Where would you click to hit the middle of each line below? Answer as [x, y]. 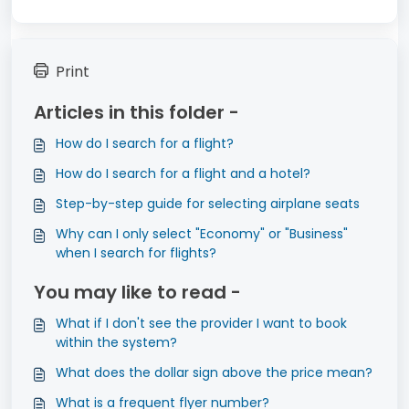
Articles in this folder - [136, 112]
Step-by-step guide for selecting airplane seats [208, 204]
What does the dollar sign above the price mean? [214, 372]
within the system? [116, 342]
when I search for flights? [136, 253]
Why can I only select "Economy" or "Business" [202, 234]
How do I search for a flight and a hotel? [183, 173]
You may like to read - [137, 292]
